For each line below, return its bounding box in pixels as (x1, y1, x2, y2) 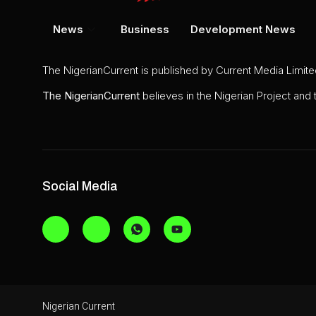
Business (121, 22, 169, 36)
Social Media (42, 178, 118, 193)
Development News (190, 22, 296, 36)
